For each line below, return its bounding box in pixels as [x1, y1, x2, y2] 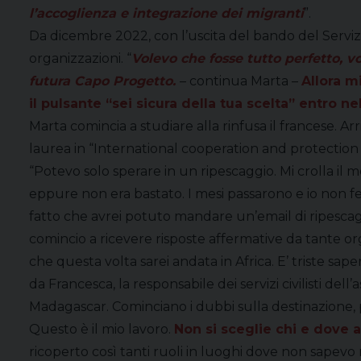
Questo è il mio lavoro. [29, 322, 174, 338]
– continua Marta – [180, 73, 301, 89]
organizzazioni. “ [29, 51, 131, 67]
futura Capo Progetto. [29, 73, 180, 89]
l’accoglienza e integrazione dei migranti [29, 6, 304, 22]
